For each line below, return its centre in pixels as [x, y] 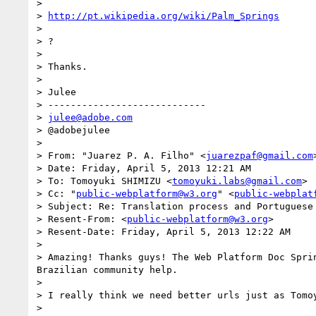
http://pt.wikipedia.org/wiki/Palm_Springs [164, 16]
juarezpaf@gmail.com [260, 155]
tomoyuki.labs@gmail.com [237, 181]
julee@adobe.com [90, 117]
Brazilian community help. [107, 269]
